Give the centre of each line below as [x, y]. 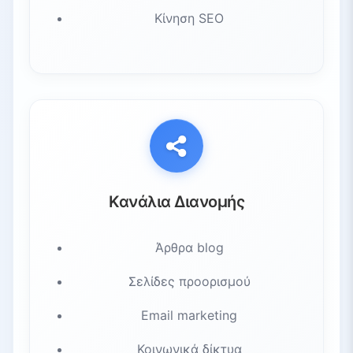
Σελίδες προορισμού [189, 281]
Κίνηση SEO [189, 18]
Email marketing [189, 315]
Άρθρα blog [189, 247]
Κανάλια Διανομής [176, 201]
